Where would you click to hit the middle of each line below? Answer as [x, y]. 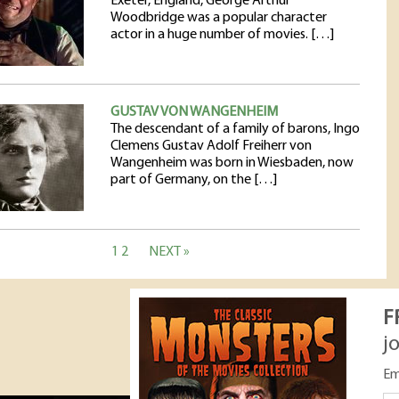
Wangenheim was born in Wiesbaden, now [232, 163]
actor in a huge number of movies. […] [222, 35]
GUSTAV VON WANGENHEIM [194, 112]
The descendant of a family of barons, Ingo [235, 129]
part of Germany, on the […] [194, 180]
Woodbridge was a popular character [219, 18]
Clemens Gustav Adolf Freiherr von [211, 146]
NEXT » [169, 252]
